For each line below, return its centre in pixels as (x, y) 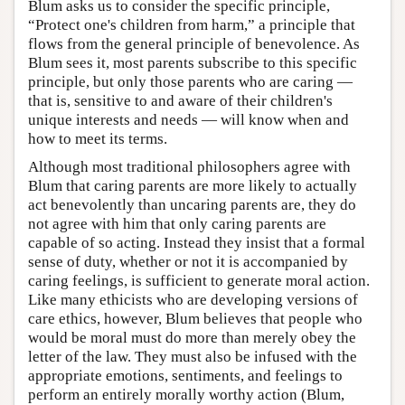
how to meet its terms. (98, 138)
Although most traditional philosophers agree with (189, 166)
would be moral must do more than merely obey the (192, 337)
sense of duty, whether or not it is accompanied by (188, 261)
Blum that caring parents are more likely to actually (193, 185)
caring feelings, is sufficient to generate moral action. (199, 280)
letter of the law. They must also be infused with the (193, 356)
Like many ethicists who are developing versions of (193, 299)
